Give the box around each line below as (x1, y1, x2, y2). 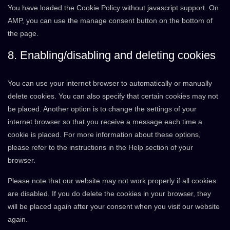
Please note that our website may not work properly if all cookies (8, 177, 216, 185)
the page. (8, 29, 39, 37)
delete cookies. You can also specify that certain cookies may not (8, 92, 218, 100)
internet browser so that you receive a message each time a (8, 118, 202, 126)
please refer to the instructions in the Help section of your (8, 143, 193, 151)
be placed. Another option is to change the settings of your (8, 105, 197, 113)
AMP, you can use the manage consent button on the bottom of (8, 16, 213, 25)
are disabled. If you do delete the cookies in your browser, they (8, 189, 211, 198)
